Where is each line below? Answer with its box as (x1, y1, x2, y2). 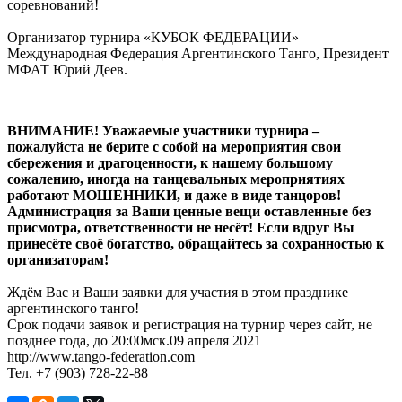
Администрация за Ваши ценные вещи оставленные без (7, 204, 371, 220)
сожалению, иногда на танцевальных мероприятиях (7, 171, 345, 188)
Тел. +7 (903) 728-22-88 (7, 365, 148, 381)
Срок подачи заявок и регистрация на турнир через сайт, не (7, 317, 372, 333)
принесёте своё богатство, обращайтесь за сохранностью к (7, 236, 384, 252)
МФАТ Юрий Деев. (7, 62, 127, 78)
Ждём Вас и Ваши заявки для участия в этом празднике (7, 284, 348, 301)
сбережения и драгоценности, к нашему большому (7, 155, 333, 171)
